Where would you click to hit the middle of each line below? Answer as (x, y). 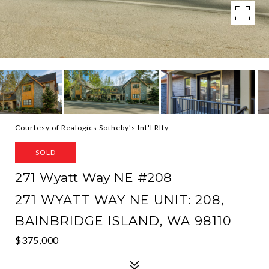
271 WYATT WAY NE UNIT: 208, (119, 200)
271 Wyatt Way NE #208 (94, 177)
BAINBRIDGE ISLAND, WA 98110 (123, 221)
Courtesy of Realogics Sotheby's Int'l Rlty (92, 128)
